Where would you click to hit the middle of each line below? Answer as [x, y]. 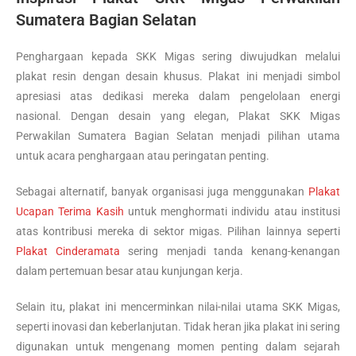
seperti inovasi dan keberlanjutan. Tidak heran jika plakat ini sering [178, 326]
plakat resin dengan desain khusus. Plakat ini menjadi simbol [178, 76]
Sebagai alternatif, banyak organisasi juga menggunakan [162, 191]
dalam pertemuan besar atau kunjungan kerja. [130, 271]
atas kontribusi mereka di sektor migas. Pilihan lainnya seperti [178, 231]
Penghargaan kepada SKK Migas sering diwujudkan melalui [178, 56]
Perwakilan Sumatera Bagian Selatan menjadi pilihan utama [178, 135]
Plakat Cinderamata [68, 251]
